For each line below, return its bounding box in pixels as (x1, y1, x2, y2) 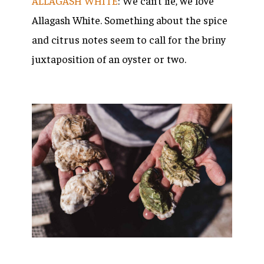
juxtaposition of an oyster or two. (32, 52, 186, 66)
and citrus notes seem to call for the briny (32, 32, 226, 47)
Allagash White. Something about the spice (32, 13, 227, 27)
